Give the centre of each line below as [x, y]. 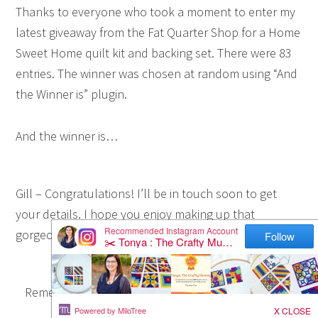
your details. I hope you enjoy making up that [136, 214]
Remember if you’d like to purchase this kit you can [159, 292]
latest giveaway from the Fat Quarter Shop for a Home [158, 32]
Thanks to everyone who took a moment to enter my [156, 12]
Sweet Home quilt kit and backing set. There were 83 [154, 53]
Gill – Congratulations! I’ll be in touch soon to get [147, 193]
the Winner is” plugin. [72, 94]
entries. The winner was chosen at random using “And [157, 73]
